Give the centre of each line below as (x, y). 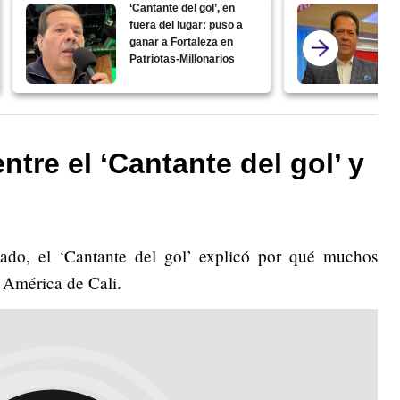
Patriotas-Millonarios (183, 58)
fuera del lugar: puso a (187, 25)
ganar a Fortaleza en (182, 42)
